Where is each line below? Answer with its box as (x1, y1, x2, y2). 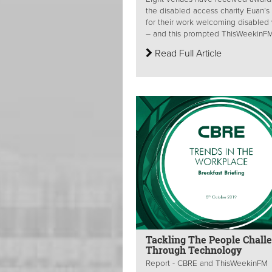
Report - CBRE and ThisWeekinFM (146, 259, 268, 269)
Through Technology (146, 243, 242, 257)
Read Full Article (152, 47, 222, 60)
